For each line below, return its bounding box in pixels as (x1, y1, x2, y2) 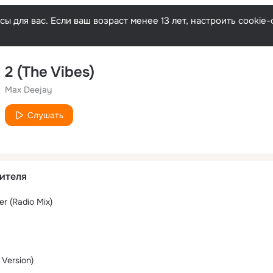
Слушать (27, 110, 63, 121)
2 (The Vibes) (5, 63, 94, 81)
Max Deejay (5, 84, 52, 95)
